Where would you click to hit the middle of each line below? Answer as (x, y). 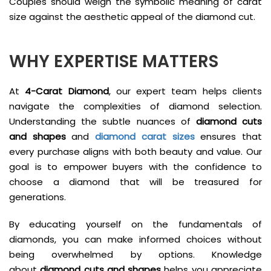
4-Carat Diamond (67, 91)
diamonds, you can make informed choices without (135, 239)
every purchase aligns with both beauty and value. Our (135, 151)
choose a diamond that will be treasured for (135, 181)
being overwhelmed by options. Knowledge (135, 254)
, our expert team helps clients (185, 91)
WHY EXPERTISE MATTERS (114, 61)
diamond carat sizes (145, 136)
